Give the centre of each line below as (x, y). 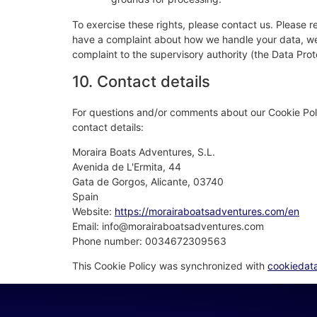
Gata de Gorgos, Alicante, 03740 (148, 182)
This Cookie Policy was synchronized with (170, 266)
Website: (93, 212)
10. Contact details (141, 81)
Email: (87, 226)
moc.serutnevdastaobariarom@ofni (183, 226)
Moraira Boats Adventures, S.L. (144, 152)
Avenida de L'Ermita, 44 (127, 167)
